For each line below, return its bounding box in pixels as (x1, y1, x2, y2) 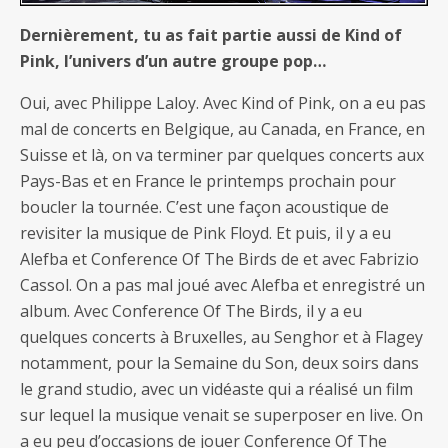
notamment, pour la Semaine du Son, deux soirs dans (20, 351, 419, 374)
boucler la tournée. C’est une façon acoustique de (20, 195, 389, 218)
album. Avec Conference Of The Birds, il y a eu (20, 299, 362, 322)
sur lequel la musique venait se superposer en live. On (20, 403, 423, 426)
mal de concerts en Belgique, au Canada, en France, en (20, 117, 425, 140)
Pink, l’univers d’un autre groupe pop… (20, 49, 326, 72)
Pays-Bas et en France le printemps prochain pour (20, 169, 396, 192)
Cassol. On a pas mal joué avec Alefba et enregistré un (20, 273, 425, 296)
